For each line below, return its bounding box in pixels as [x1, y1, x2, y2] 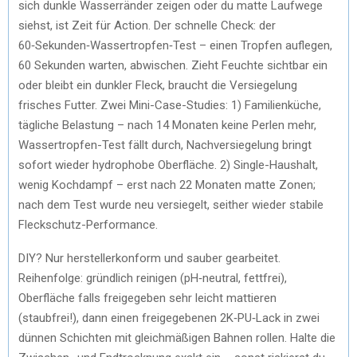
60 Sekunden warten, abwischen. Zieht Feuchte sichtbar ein [18, 57, 328, 73]
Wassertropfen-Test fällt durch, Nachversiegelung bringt [18, 137, 312, 152]
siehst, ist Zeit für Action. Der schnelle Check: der [18, 18, 276, 33]
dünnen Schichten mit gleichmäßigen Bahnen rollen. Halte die [18, 330, 335, 345]
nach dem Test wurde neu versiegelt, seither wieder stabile [18, 197, 324, 212]
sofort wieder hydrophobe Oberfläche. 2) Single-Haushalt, [18, 157, 318, 172]
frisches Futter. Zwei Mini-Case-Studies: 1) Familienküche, [18, 97, 321, 112]
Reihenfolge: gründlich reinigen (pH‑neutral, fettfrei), [18, 270, 287, 285]
